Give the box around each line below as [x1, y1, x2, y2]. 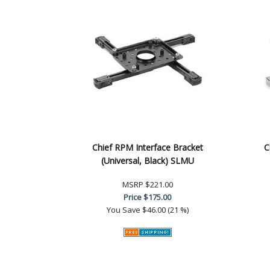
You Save [106, 204, 140, 215]
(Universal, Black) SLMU [101, 154, 194, 166]
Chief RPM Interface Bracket [92, 141, 203, 153]
